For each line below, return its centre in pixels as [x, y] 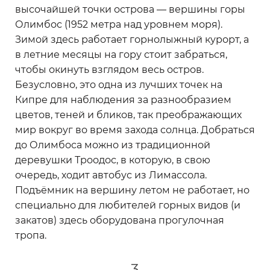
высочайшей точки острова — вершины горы [130, 9]
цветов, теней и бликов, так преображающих [128, 115]
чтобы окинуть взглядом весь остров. [109, 69]
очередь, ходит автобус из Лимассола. [111, 175]
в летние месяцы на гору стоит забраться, [121, 54]
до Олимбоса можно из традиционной [113, 145]
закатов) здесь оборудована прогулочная [120, 220]
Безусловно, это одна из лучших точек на [119, 84]
